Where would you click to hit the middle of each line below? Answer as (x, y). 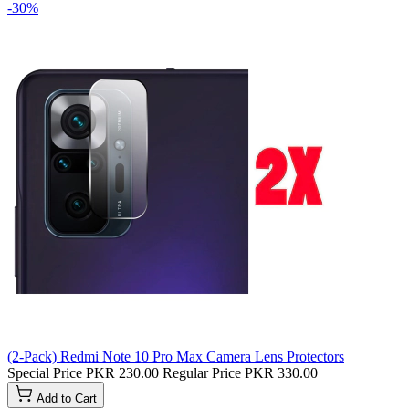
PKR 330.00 (281, 373)
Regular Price (202, 373)
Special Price (45, 373)
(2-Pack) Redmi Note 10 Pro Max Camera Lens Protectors (176, 357)
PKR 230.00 (122, 373)
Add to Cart (67, 399)
